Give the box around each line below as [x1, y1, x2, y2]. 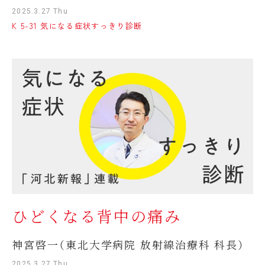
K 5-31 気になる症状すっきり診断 [12, 20, 143, 32]
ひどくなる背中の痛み [12, 204, 182, 227]
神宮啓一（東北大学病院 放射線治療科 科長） [12, 236, 245, 252]
